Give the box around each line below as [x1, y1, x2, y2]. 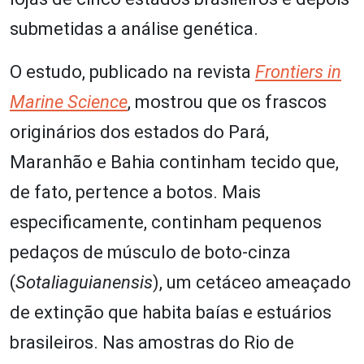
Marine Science [10, 91, 128, 112]
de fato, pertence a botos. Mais [10, 181, 261, 202]
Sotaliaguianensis [15, 271, 153, 292]
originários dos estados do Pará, [10, 121, 269, 142]
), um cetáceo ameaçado [153, 271, 351, 292]
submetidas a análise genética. [10, 18, 258, 39]
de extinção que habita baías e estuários [10, 301, 331, 323]
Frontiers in [255, 61, 341, 82]
